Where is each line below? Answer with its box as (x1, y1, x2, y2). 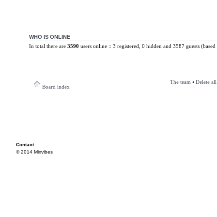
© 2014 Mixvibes (16, 149, 53, 155)
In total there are (29, 43, 67, 49)
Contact (16, 142, 34, 147)
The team (170, 79, 191, 85)
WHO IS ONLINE (29, 33, 70, 40)
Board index (42, 84, 70, 90)
